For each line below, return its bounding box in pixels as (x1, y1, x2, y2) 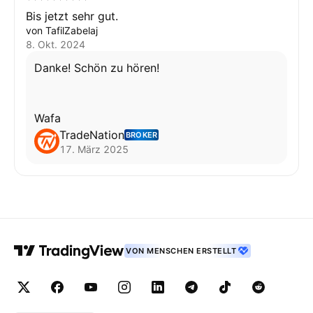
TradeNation (59, 128, 124, 142)
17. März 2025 (59, 143, 129, 155)
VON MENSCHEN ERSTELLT (126, 246, 237, 256)
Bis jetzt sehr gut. (26, 9, 118, 23)
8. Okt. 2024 (26, 38, 85, 50)
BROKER (126, 130, 158, 140)
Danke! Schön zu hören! (34, 61, 163, 75)
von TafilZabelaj (26, 24, 98, 36)
